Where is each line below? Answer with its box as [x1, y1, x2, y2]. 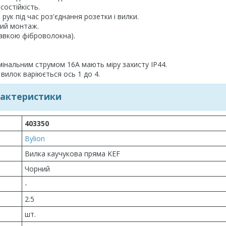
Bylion [25, 134, 45, 143]
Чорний [25, 164, 50, 174]
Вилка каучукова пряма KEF [25, 149, 120, 158]
